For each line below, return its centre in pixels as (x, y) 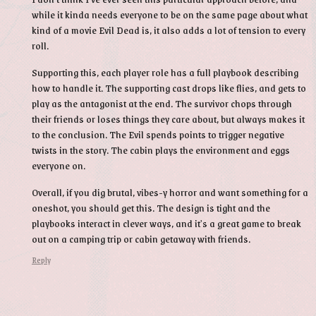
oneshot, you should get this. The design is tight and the (151, 207)
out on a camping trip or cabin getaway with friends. (141, 238)
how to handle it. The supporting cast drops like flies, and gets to (169, 87)
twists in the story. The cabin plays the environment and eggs (161, 149)
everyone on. (59, 165)
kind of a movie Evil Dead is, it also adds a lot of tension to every (169, 29)
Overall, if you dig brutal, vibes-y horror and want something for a (170, 192)
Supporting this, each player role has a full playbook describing (165, 72)
